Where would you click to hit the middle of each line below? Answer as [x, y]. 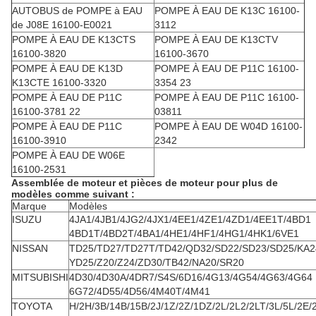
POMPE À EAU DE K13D [67, 68]
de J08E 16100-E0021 [62, 24]
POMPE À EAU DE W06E [68, 155]
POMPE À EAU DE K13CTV [216, 39]
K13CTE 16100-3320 [59, 82]
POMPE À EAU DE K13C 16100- [227, 10]
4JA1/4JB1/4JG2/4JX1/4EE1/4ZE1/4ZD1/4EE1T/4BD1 [190, 219]
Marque [29, 206]
